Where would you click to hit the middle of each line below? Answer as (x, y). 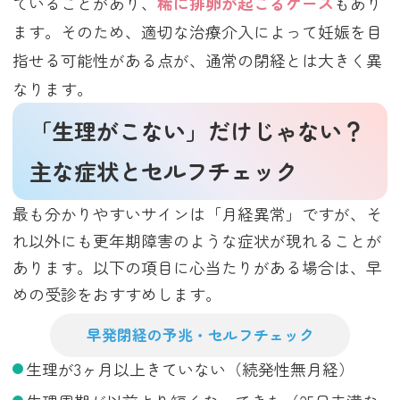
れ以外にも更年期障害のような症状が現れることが (198, 240)
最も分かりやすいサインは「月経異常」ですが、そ (198, 213)
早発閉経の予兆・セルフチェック (200, 335)
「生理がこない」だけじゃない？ (197, 131)
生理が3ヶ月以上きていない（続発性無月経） (190, 369)
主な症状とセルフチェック (164, 171)
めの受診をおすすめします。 (117, 293)
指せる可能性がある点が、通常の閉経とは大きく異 (198, 59)
